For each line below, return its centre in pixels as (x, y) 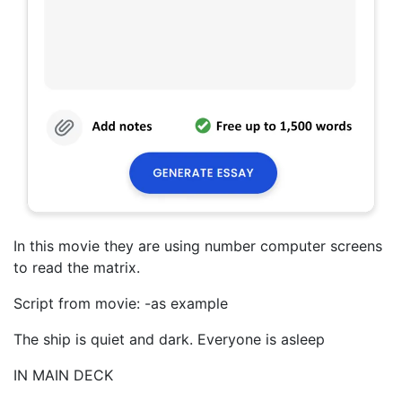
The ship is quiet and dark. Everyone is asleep (169, 339)
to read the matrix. (77, 267)
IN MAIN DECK (63, 375)
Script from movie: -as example (121, 303)
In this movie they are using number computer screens (198, 245)
